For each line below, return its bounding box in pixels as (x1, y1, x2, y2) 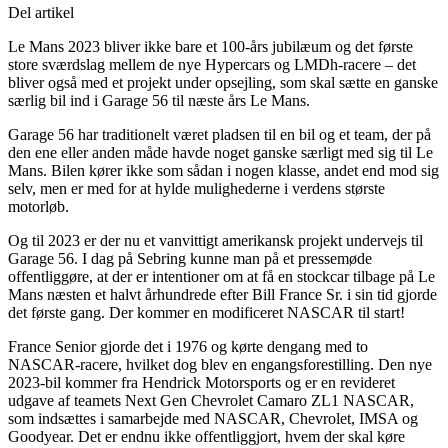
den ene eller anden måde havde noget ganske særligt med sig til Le (8, 143, 433, 161)
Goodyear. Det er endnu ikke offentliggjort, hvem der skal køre (8, 427, 405, 445)
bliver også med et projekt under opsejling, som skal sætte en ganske (8, 73, 438, 91)
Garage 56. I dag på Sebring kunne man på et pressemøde (8, 249, 372, 267)
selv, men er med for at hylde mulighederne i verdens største (8, 179, 385, 197)
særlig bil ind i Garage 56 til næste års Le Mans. (8, 91, 310, 109)
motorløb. (8, 197, 69, 215)
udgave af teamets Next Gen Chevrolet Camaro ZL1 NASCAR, (8, 391, 414, 409)
